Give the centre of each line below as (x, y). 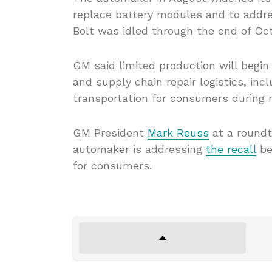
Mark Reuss (178, 133)
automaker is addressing (139, 149)
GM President (110, 133)
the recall (231, 149)
